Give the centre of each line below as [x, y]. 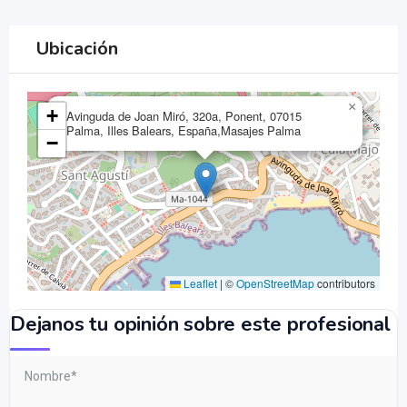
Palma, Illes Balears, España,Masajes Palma [184, 131]
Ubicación [77, 49]
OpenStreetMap [275, 283]
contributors [345, 283]
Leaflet [199, 283]
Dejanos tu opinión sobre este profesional [200, 324]
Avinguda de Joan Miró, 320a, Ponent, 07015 [184, 116]
